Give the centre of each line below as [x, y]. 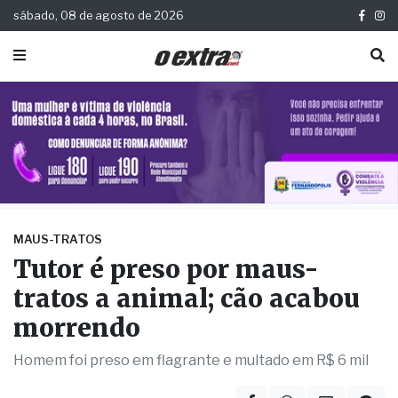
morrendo [77, 328]
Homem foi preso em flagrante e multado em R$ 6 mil [191, 361]
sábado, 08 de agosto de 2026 [99, 16]
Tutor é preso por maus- [166, 270]
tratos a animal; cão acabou [187, 299]
